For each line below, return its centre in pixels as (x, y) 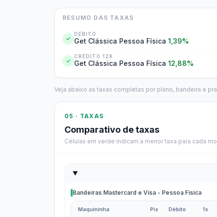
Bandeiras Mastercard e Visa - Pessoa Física (137, 193)
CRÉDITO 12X (93, 56)
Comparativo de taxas (112, 130)
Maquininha (94, 209)
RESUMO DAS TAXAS (98, 18)
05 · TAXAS (84, 116)
